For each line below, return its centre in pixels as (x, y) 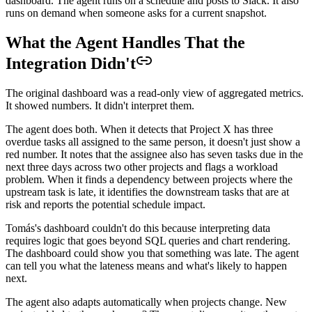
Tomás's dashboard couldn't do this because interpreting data (138, 228)
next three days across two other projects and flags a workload (142, 166)
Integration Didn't (71, 64)
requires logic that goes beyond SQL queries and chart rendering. (148, 240)
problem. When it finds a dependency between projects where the (149, 179)
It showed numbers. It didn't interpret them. (100, 105)
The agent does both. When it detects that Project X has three (139, 129)
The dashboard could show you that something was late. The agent (152, 253)
